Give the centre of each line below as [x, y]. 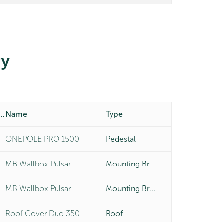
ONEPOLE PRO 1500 [42, 139]
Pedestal [121, 139]
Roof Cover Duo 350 [42, 213]
